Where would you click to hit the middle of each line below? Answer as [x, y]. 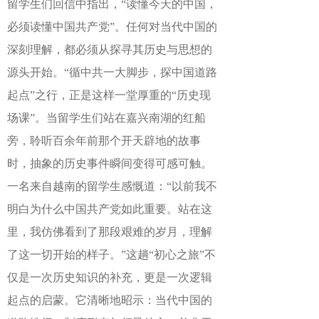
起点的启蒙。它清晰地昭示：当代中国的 [110, 300]
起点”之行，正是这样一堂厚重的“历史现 [109, 95]
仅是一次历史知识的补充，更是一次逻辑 [110, 277]
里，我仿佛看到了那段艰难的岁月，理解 [110, 232]
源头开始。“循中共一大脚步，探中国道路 [112, 72]
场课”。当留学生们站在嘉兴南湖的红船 [106, 118]
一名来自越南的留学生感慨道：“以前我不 [112, 186]
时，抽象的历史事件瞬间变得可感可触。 [110, 163]
